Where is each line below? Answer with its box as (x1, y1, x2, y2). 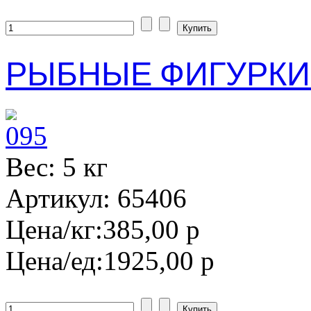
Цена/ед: (6, 246, 103, 276)
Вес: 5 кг (6, 152, 108, 183)
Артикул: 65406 (6, 183, 187, 214)
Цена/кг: (6, 215, 103, 245)
